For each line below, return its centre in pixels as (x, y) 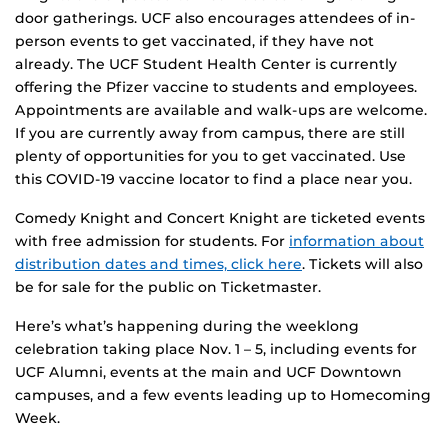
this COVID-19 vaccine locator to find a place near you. (213, 179)
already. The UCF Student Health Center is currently (206, 64)
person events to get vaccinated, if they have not (194, 41)
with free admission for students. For (152, 241)
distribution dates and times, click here (158, 264)
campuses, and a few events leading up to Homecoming (223, 395)
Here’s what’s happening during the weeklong (187, 326)
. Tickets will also (362, 264)
